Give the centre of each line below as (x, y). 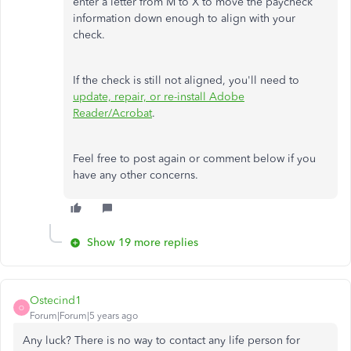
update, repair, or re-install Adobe (159, 97)
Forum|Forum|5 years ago (84, 316)
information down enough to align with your (184, 18)
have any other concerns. (136, 175)
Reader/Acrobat (112, 113)
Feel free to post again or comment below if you (194, 159)
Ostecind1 (56, 300)
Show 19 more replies (143, 242)
